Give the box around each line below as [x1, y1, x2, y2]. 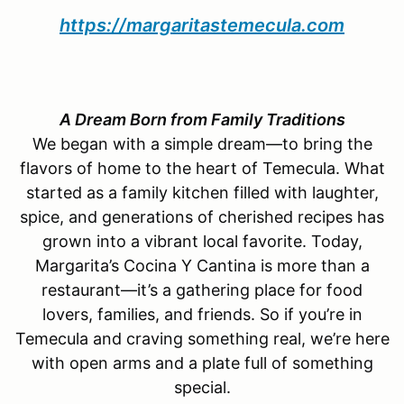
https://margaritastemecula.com [60, 14, 344, 36]
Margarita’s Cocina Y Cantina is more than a [34, 255, 370, 275]
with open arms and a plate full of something [31, 353, 373, 372]
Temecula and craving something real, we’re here [14, 328, 390, 348]
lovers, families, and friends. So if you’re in [41, 304, 363, 324]
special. [173, 377, 231, 397]
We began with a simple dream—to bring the [32, 133, 372, 153]
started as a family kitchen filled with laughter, [25, 182, 379, 202]
